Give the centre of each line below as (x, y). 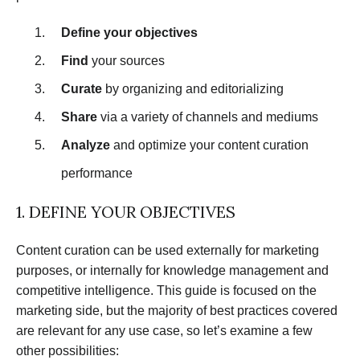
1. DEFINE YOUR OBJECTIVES (126, 211)
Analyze (86, 145)
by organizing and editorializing (193, 88)
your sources (127, 60)
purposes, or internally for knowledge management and (172, 270)
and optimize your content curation (209, 145)
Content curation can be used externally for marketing (168, 250)
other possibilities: (67, 350)
